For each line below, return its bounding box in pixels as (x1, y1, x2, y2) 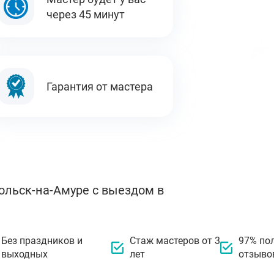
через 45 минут (46, 8, 125, 21)
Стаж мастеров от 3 (129, 235, 220, 246)
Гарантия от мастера (46, 80, 154, 93)
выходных (1, 248, 48, 260)
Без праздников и (1, 235, 83, 246)
